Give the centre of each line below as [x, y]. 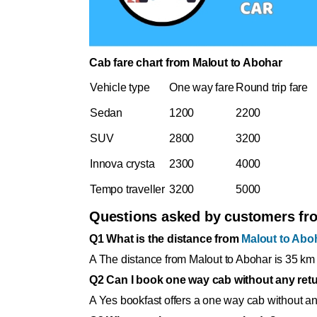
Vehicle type [121, 87]
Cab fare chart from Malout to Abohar [186, 62]
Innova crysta [124, 163]
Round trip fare [273, 87]
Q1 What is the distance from [166, 238]
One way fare [202, 87]
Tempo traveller [129, 189]
